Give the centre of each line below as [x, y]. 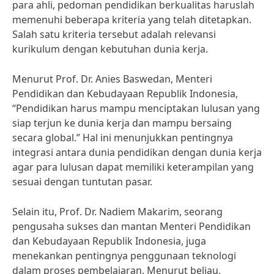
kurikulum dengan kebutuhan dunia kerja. [110, 49]
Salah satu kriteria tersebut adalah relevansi [114, 34]
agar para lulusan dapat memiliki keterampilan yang [133, 167]
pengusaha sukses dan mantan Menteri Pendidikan [131, 226]
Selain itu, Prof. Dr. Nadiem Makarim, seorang [117, 212]
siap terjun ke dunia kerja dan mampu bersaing [122, 123]
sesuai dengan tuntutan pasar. [82, 182]
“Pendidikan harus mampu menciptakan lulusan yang [136, 108]
